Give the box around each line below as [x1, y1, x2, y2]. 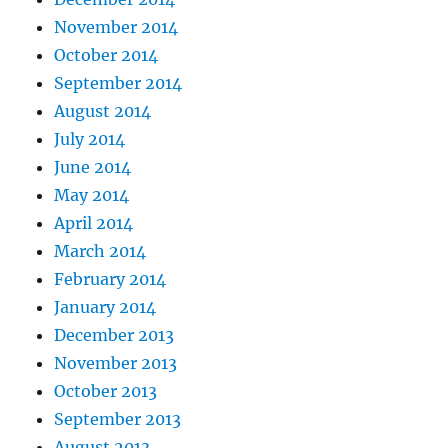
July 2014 [54, 129, 126, 150]
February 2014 [54, 269, 167, 290]
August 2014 [54, 101, 152, 122]
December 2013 [54, 325, 175, 346]
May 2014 [54, 185, 130, 206]
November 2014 [54, 17, 179, 38]
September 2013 [54, 409, 182, 430]
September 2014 [54, 73, 183, 94]
